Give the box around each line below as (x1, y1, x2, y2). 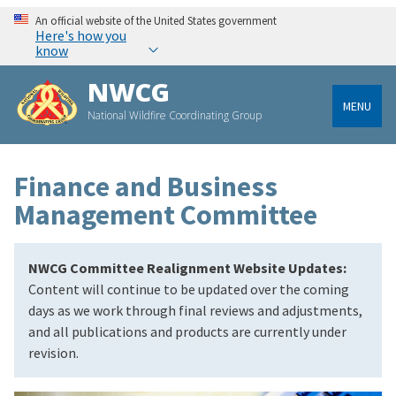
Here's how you (35, 27, 126, 45)
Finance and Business (14, 169, 278, 205)
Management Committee (14, 197, 317, 233)
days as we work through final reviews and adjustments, (28, 301, 362, 320)
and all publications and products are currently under (28, 323, 346, 341)
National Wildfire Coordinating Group (88, 108, 263, 124)
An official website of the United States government (35, 13, 277, 28)
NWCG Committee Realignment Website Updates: (28, 259, 346, 278)
